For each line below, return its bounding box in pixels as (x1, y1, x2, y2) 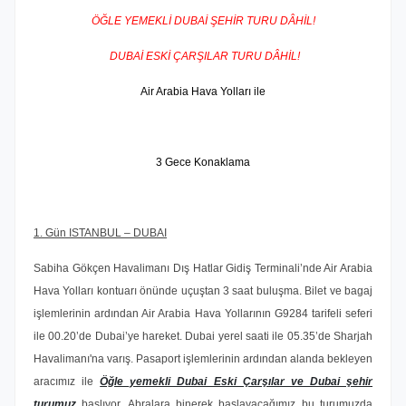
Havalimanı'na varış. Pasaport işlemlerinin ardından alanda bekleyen (34, 353, 372, 365)
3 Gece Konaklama (156, 156, 250, 169)
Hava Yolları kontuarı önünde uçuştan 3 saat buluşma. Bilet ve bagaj (34, 285, 372, 297)
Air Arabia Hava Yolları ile (140, 85, 266, 98)
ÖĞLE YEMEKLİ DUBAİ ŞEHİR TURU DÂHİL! (91, 14, 315, 27)
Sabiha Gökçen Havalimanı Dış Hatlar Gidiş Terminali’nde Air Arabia (34, 262, 372, 275)
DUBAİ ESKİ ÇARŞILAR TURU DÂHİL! (106, 50, 300, 63)
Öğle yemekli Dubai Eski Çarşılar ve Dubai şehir (100, 375, 373, 388)
